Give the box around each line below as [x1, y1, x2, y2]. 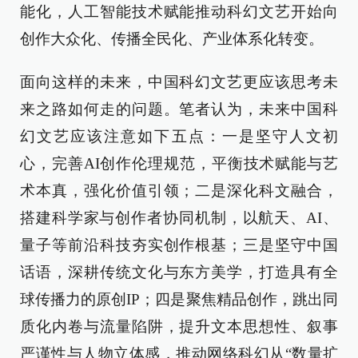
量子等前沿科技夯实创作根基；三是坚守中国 [20, 237, 338, 253]
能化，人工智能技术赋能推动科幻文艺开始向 [20, 3, 338, 20]
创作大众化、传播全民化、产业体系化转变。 [20, 30, 324, 47]
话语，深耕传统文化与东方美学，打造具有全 [20, 264, 338, 280]
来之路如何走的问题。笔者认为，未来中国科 [20, 101, 338, 117]
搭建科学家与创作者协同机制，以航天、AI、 [20, 209, 338, 226]
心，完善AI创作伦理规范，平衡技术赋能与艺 [20, 155, 338, 172]
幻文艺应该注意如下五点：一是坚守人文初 [20, 128, 338, 145]
